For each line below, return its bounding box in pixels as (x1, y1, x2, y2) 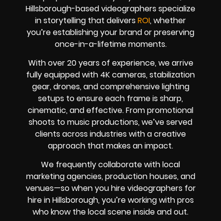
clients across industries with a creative (35, 128, 186, 140)
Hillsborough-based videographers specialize (26, 2, 195, 14)
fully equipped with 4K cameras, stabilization (26, 69, 195, 80)
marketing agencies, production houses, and (26, 171, 195, 183)
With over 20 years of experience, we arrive (28, 57, 193, 69)
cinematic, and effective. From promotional (28, 104, 193, 116)
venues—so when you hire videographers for (25, 183, 196, 194)
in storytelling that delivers (35, 14, 138, 26)
